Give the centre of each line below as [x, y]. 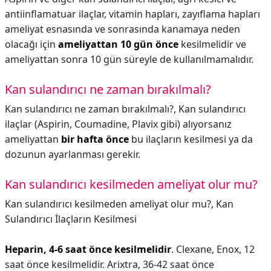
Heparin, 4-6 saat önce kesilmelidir [88, 249]
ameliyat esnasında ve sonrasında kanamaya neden [122, 29]
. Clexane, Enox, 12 [213, 249]
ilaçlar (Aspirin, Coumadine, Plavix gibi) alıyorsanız [118, 124]
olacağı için [31, 44]
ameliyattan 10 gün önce [118, 44]
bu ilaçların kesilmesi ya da [191, 139]
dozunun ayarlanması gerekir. [73, 154]
